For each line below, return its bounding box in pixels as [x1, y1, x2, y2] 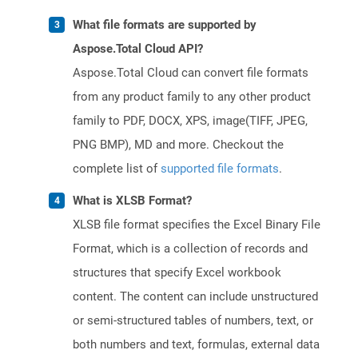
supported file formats [161, 161, 279, 177]
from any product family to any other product [73, 89, 311, 105]
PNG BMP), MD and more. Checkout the [73, 137, 284, 153]
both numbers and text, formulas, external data [73, 337, 320, 352]
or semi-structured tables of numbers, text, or [73, 313, 313, 328]
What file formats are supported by [73, 18, 257, 33]
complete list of [73, 161, 161, 177]
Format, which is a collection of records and [73, 241, 308, 257]
